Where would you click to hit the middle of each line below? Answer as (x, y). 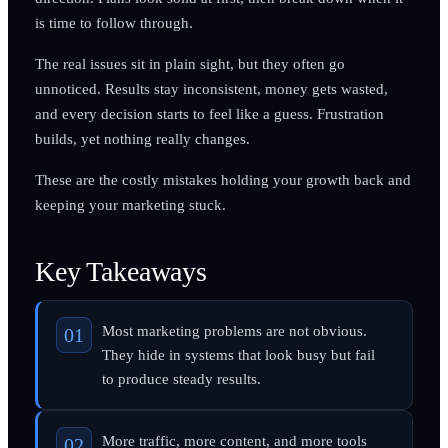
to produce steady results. (181, 378)
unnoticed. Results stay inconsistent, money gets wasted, (211, 88)
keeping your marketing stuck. (130, 204)
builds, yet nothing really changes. (142, 138)
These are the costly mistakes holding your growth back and (222, 179)
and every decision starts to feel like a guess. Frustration (209, 113)
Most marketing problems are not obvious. (234, 330)
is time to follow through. (113, 22)
